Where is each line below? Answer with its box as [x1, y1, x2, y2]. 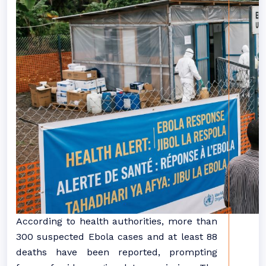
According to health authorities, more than [16, 216, 217, 227]
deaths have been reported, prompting [16, 246, 217, 258]
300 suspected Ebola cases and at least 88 [16, 231, 217, 243]
